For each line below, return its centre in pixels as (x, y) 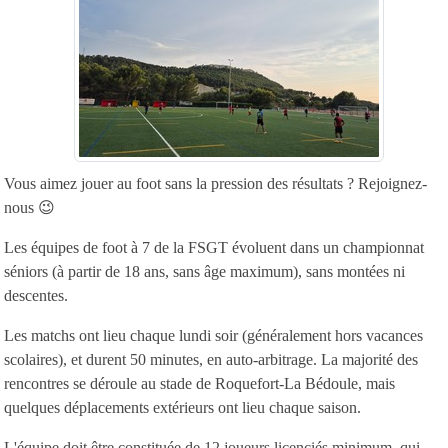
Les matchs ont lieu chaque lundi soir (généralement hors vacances (213, 335)
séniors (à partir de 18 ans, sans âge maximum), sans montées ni (204, 271)
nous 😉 (29, 207)
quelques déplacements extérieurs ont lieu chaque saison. (184, 407)
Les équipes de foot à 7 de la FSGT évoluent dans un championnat (214, 247)
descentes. (38, 295)
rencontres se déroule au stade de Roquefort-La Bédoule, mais (199, 383)
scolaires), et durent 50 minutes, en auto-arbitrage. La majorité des (211, 359)
